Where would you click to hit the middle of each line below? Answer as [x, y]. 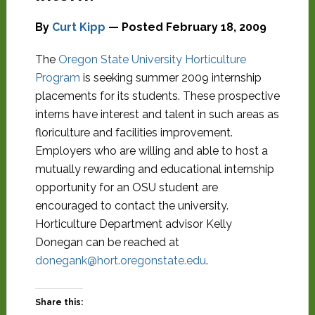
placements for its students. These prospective [157, 96]
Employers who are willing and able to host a [151, 151]
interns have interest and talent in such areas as [157, 114]
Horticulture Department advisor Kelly [133, 224]
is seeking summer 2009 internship [171, 78]
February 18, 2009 [216, 27]
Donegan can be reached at [107, 242]
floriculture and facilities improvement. [134, 133]
